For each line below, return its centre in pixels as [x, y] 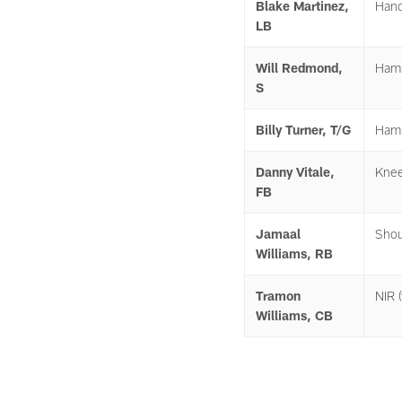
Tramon [278, 296]
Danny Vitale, [295, 172]
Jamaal [278, 234]
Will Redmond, [299, 68]
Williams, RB [294, 253]
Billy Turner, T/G [303, 130]
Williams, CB [294, 315]
